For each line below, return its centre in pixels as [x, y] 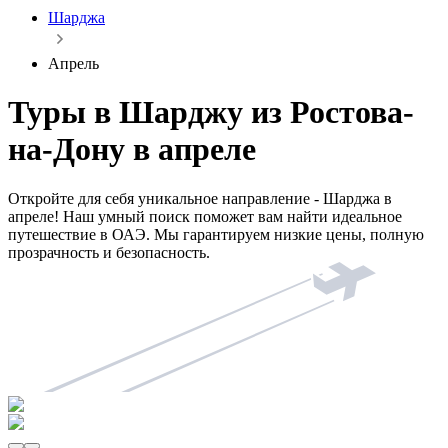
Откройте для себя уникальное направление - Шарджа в [200, 198]
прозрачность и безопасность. [109, 252]
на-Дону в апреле [132, 149]
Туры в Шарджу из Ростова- [211, 112]
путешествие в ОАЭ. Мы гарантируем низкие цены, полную [216, 234]
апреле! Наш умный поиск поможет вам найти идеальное [205, 216]
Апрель [73, 63]
